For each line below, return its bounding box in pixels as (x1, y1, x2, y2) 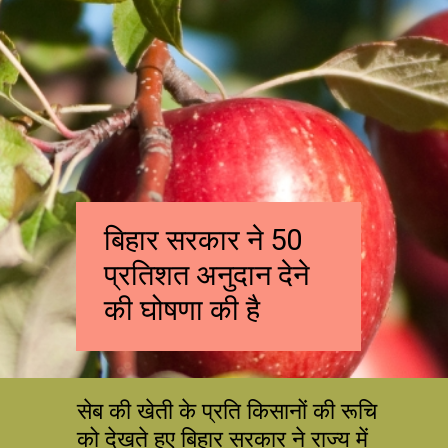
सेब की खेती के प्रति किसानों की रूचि (77, 396, 378, 425)
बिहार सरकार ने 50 (104, 222, 303, 257)
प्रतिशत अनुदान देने (104, 257, 310, 292)
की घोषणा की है (104, 292, 261, 327)
